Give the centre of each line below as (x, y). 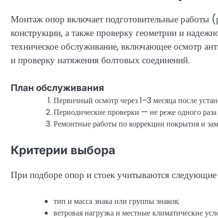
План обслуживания (57, 88)
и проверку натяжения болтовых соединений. (100, 60)
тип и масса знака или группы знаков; (117, 201)
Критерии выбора (63, 150)
